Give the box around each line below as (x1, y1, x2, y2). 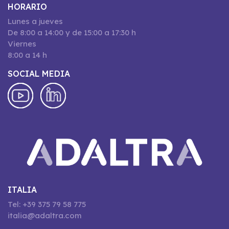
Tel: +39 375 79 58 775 (8, 199, 86, 209)
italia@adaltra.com (8, 210, 82, 220)
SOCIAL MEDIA (8, 68, 70, 79)
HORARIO (8, 2, 47, 12)
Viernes (8, 39, 36, 49)
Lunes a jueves (8, 16, 63, 26)
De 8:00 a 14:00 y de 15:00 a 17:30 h (8, 28, 136, 37)
